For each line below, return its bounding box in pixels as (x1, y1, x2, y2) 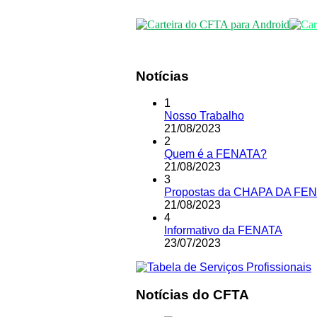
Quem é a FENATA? (164, 148, 267, 161)
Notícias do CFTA (136, 287, 249, 303)
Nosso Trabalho (164, 110, 244, 122)
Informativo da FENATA (164, 224, 282, 237)
